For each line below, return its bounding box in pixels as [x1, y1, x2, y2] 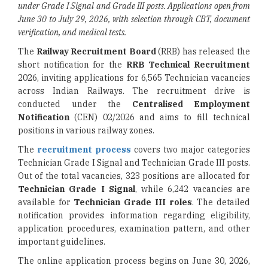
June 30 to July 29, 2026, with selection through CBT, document [18, 14, 250, 25]
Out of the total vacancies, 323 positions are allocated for [18, 170, 250, 181]
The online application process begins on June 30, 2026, [18, 255, 250, 266]
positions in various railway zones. [18, 125, 154, 136]
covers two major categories [131, 144, 250, 155]
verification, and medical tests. [18, 27, 126, 38]
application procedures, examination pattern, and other [18, 223, 250, 234]
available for [18, 197, 74, 208]
